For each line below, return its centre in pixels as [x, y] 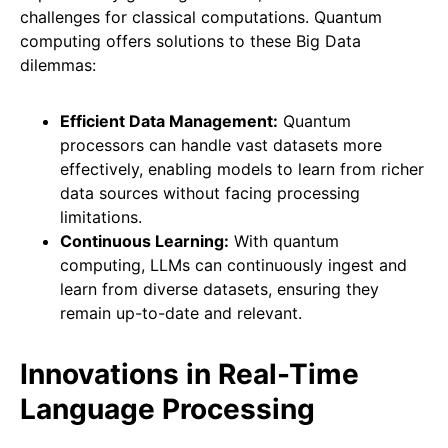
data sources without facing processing [210, 193]
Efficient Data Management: [169, 121]
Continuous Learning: [144, 241]
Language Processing [167, 409]
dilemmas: [58, 65]
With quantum [284, 241]
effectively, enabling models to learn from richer [242, 169]
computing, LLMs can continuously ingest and [233, 265]
